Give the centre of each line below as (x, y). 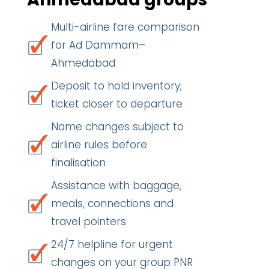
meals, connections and (112, 204)
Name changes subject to (117, 127)
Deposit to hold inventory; (116, 86)
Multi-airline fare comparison (125, 27)
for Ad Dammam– (98, 45)
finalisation (78, 163)
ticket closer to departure (117, 104)
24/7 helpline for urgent (112, 244)
